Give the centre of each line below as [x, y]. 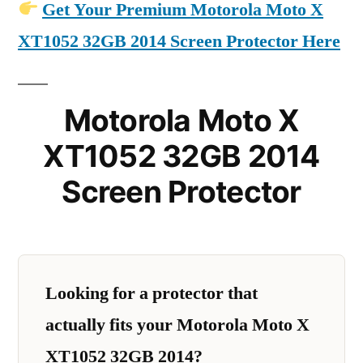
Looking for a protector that [152, 293]
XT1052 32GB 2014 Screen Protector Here [179, 41]
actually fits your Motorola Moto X [177, 325]
